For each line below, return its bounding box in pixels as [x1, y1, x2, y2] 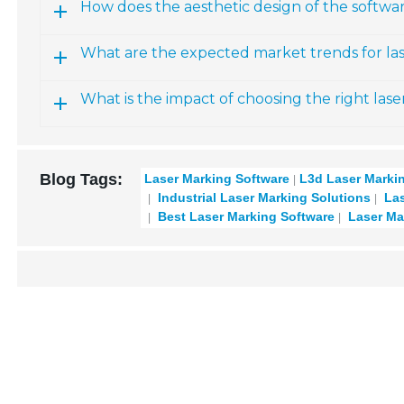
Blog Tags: [40, 170, 124, 188]
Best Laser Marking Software [154, 209, 335, 224]
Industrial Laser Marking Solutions [154, 190, 372, 205]
